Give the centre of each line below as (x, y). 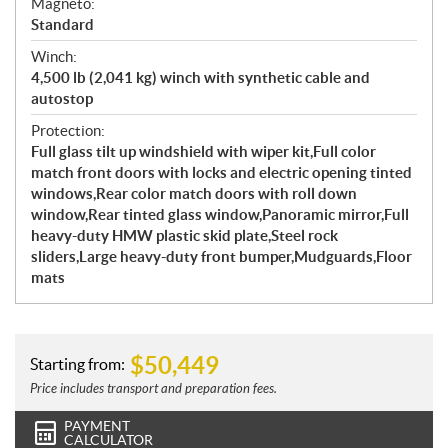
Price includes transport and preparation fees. (153, 389)
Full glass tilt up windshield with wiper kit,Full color (203, 152)
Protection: (68, 131)
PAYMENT (97, 426)
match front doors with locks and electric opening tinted (221, 173)
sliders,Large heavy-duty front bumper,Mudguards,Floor (221, 257)
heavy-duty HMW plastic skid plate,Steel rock (184, 236)
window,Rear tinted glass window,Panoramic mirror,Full (220, 215)
